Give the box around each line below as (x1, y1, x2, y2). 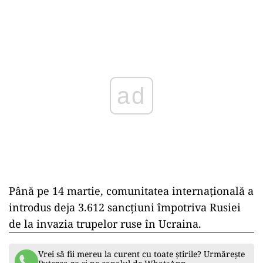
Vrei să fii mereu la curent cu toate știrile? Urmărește (38, 248, 245, 259)
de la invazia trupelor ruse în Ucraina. (9, 217, 201, 231)
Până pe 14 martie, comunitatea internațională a (9, 184, 254, 198)
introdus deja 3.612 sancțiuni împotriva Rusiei (9, 200, 241, 214)
